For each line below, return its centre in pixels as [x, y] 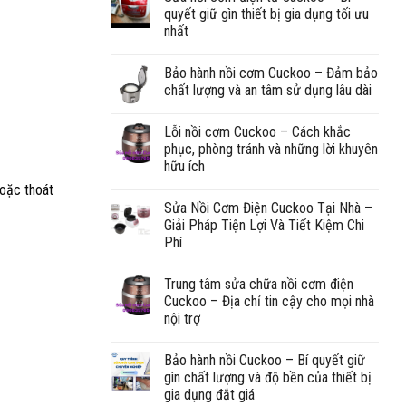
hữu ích [184, 166]
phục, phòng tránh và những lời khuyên [271, 149]
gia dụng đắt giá [209, 394]
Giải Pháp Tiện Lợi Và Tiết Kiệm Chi [264, 225]
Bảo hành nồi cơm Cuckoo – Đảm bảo [271, 72]
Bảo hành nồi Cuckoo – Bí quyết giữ [265, 360]
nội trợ [182, 318]
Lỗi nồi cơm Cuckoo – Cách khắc [257, 131]
